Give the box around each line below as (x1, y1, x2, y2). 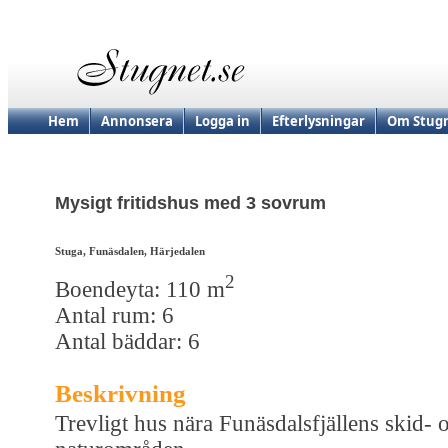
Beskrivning (55, 379, 186, 407)
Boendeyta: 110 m (55, 276, 225, 302)
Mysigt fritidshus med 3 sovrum (55, 193, 326, 214)
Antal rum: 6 (55, 302, 174, 328)
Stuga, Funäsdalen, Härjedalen (55, 245, 205, 258)
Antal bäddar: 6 (55, 328, 200, 354)
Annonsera (101, 112, 173, 130)
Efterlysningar (272, 112, 365, 130)
